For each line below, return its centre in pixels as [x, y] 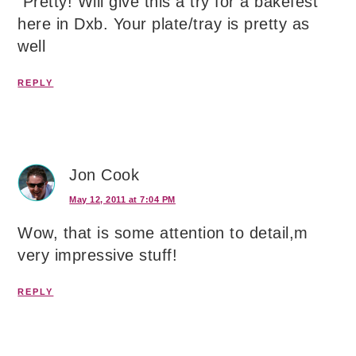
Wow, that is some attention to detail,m [163, 233]
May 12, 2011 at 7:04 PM [122, 200]
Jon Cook [104, 175]
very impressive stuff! [98, 255]
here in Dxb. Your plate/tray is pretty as [164, 24]
